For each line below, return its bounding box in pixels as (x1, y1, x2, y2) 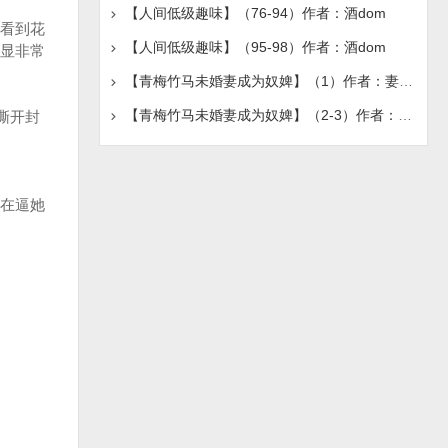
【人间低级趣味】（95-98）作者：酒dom (124, 39, 386, 55)
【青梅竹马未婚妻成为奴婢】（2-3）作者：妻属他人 (397, 107, 412, 123)
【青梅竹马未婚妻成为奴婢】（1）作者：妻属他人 (398, 73, 413, 89)
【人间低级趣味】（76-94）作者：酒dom (124, 5, 386, 21)
